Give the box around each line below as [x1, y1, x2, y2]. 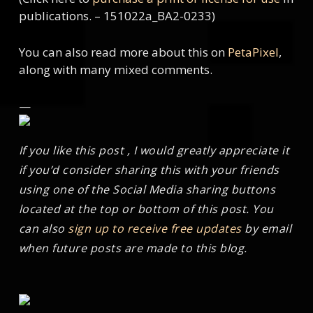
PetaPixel [227, 43, 279, 60]
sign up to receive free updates [68, 220, 242, 236]
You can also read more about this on [18, 43, 228, 60]
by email [241, 220, 292, 236]
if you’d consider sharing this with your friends [18, 161, 279, 177]
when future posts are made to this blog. [18, 240, 247, 256]
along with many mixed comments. [18, 61, 212, 78]
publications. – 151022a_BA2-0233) [18, 7, 215, 24]
